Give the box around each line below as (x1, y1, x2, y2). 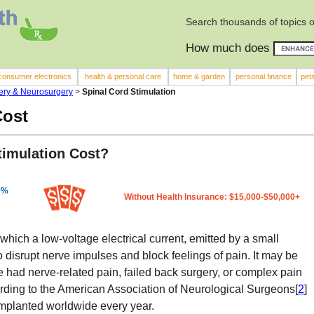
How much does (186, 41, 273, 55)
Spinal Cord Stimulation (80, 87, 175, 97)
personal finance (235, 72, 292, 81)
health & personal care (85, 72, 161, 81)
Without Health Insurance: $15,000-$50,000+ (124, 192, 300, 202)
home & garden (173, 72, 225, 81)
